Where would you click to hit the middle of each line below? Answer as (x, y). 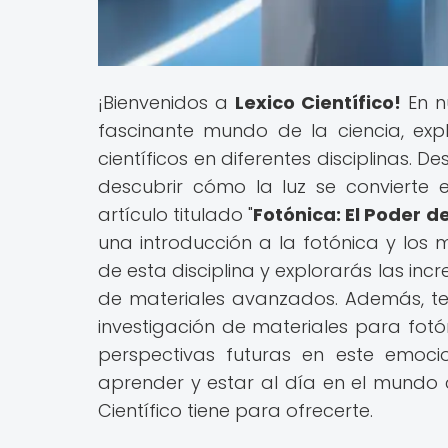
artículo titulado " (176, 214)
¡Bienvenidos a (166, 102)
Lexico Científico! (317, 102)
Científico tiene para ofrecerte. (235, 410)
